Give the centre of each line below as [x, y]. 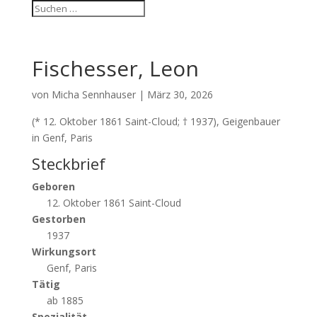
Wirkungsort [64, 252]
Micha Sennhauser [93, 94]
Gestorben [58, 219]
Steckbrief [68, 163]
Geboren [53, 186]
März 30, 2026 [180, 94]
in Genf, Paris [62, 138]
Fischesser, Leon [115, 68]
